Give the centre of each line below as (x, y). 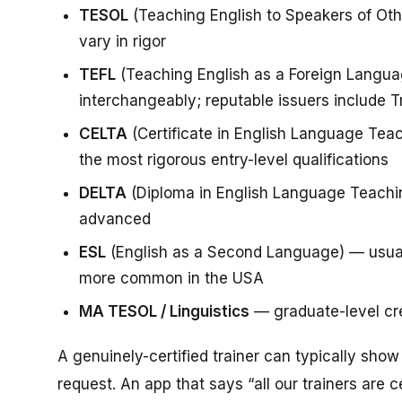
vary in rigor (122, 41)
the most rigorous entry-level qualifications (234, 159)
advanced (115, 218)
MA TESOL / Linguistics (164, 311)
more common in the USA (171, 278)
